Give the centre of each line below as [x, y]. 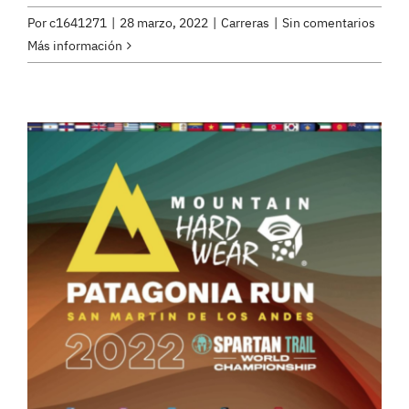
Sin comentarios [329, 23]
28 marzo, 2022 [164, 23]
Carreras [245, 23]
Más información [75, 46]
